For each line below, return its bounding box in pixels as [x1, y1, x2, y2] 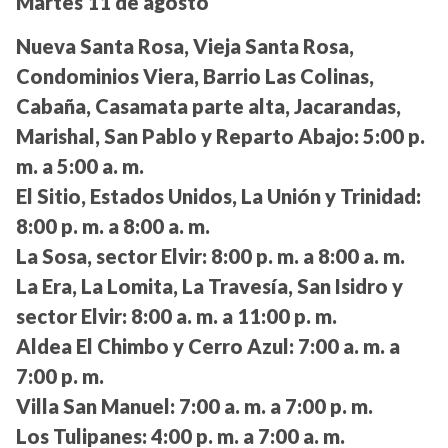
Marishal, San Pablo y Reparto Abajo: [16, 124, 359, 149]
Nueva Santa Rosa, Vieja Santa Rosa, [16, 34, 354, 59]
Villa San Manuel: [16, 394, 175, 419]
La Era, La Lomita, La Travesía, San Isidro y [16, 274, 403, 299]
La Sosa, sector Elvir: [16, 244, 207, 269]
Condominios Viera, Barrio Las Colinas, [16, 64, 374, 89]
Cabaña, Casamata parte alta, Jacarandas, [16, 94, 401, 119]
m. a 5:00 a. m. [16, 154, 144, 179]
